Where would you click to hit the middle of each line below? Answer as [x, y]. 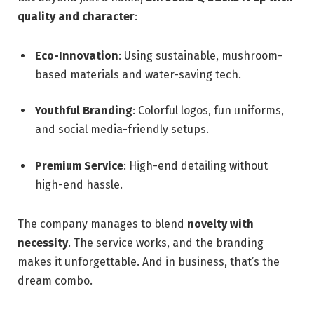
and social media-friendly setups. [122, 130]
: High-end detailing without [196, 165]
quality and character [76, 16]
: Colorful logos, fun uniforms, [208, 111]
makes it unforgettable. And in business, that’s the [149, 261]
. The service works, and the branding [166, 243]
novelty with [220, 224]
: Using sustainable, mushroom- [200, 55]
